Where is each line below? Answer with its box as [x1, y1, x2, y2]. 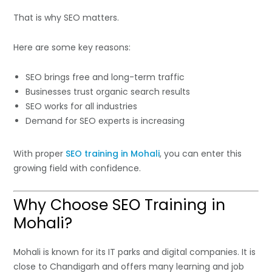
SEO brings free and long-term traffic [25, 71, 185, 84]
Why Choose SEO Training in [13, 194, 226, 216]
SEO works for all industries [25, 100, 138, 113]
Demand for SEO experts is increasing [25, 115, 185, 127]
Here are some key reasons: [13, 41, 131, 54]
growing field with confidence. [13, 162, 141, 175]
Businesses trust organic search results [25, 86, 191, 98]
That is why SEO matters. [13, 12, 120, 24]
